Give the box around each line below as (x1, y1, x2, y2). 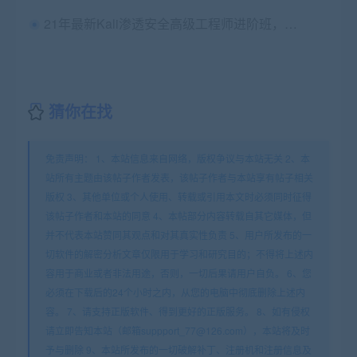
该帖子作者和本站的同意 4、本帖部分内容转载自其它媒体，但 (45, 209, 312, 223)
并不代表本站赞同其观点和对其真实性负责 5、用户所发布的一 (45, 228, 312, 242)
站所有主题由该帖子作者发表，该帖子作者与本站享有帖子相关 (45, 171, 313, 185)
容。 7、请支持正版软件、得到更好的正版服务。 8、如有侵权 (45, 304, 310, 319)
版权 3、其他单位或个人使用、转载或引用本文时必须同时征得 (45, 190, 312, 204)
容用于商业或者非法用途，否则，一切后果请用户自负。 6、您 (45, 266, 312, 280)
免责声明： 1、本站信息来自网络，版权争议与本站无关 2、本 (45, 151, 310, 166)
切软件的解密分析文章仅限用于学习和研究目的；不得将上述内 (45, 247, 313, 261)
